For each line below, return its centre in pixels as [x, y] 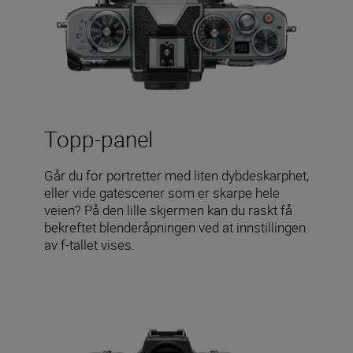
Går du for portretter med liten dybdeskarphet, [176, 175]
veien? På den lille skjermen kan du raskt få [168, 210]
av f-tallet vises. [89, 244]
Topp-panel [98, 138]
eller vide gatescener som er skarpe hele [162, 192]
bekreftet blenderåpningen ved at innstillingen [175, 227]
